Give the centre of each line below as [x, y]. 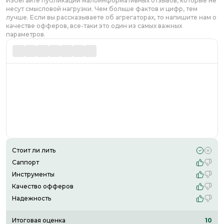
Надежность [31, 198]
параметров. [26, 34]
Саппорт [25, 162]
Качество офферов [43, 186]
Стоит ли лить [34, 150]
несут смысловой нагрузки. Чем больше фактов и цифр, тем [102, 8]
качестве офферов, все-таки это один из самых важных [94, 25]
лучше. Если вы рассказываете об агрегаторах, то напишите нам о [111, 17]
